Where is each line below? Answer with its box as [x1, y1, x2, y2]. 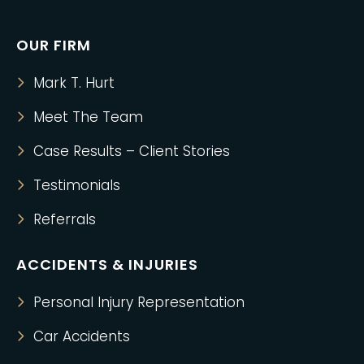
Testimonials [33, 175, 120, 196]
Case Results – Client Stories [33, 141, 230, 162]
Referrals [33, 210, 96, 230]
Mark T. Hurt [33, 73, 115, 93]
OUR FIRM [16, 35, 91, 56]
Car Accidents [33, 327, 130, 347]
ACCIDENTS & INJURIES [16, 254, 198, 275]
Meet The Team [33, 107, 143, 128]
